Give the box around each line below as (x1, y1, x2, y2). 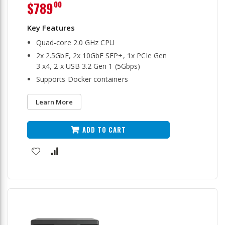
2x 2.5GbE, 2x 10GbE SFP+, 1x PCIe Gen (36, 51, 167, 60)
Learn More (36, 97, 73, 106)
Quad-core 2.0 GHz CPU (36, 38, 115, 47)
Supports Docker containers (36, 74, 128, 84)
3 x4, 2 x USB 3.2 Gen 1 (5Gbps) (36, 61, 141, 71)
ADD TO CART (82, 125, 126, 135)
